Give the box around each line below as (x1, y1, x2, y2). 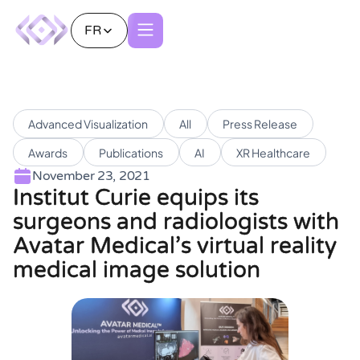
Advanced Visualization (28, 116, 149, 131)
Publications (99, 145, 164, 160)
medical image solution (13, 256, 260, 284)
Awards (28, 145, 68, 160)
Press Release (223, 116, 298, 131)
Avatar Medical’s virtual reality (13, 232, 337, 260)
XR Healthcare (236, 145, 311, 160)
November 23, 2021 (32, 168, 150, 185)
